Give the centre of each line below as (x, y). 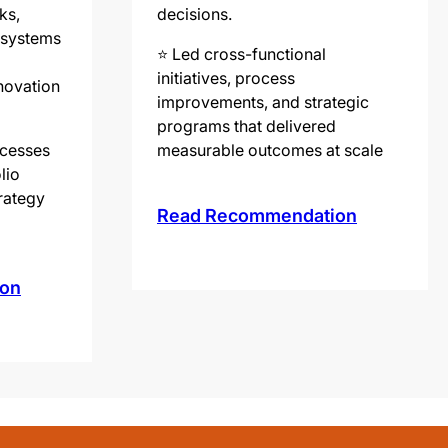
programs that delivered (246, 125)
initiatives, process (226, 77)
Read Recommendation (257, 215)
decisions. (194, 13)
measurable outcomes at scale (270, 149)
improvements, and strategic (263, 101)
